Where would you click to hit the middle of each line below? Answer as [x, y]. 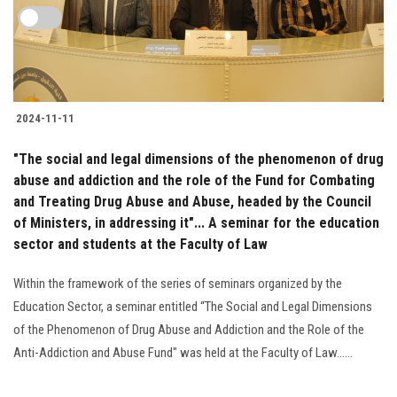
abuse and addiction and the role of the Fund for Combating [194, 180]
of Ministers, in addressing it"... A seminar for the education [196, 222]
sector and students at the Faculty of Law [140, 244]
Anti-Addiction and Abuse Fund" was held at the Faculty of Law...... [183, 352]
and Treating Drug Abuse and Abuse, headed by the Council [192, 201]
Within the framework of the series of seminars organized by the [178, 283]
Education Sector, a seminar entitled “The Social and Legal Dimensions [193, 306]
